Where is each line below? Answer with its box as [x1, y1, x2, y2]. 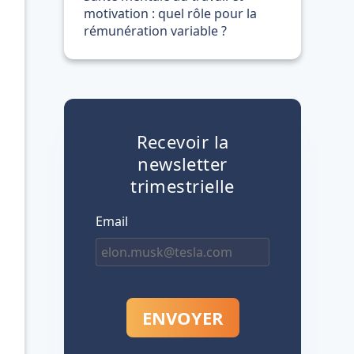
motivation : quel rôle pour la [84, 5, 257, 22]
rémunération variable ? [84, 22, 227, 40]
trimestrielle [130, 174, 235, 198]
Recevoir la [136, 130, 229, 153]
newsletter [137, 152, 228, 175]
